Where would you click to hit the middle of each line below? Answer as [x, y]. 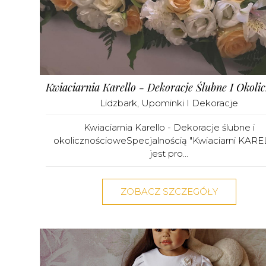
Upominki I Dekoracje [190, 103]
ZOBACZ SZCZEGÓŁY [169, 191]
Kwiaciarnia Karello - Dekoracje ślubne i [169, 127]
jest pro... [169, 153]
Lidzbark [118, 103]
